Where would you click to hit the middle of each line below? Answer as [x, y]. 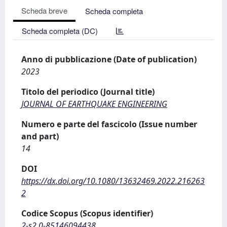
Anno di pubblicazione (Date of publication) [109, 59]
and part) [40, 136]
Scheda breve [44, 10]
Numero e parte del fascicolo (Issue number [109, 124]
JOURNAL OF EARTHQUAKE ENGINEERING [94, 104]
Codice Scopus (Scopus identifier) [87, 213]
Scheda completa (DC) [60, 31]
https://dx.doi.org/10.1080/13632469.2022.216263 [113, 181]
